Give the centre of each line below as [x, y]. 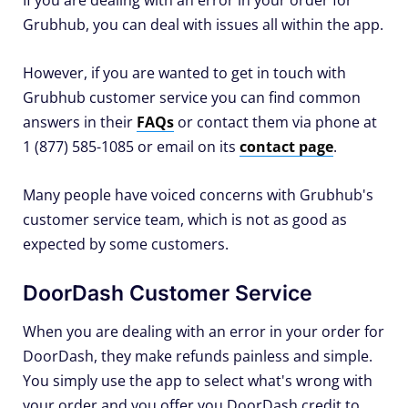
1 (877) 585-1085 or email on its [131, 147]
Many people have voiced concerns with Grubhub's [198, 195]
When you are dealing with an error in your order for [204, 332]
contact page [286, 147]
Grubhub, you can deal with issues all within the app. [203, 25]
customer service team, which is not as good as [185, 220]
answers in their [80, 122]
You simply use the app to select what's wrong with [198, 381]
